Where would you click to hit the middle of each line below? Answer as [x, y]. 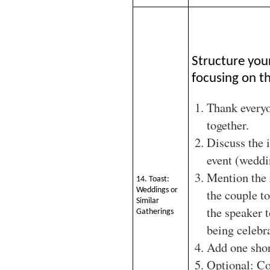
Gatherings [155, 212]
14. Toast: [153, 180]
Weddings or [157, 190]
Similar [148, 201]
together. [228, 124]
